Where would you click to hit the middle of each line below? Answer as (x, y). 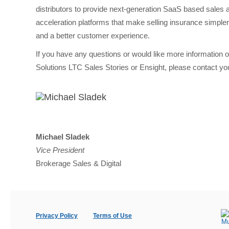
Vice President (60, 150)
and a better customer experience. (93, 36)
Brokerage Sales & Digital (78, 163)
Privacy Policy (57, 216)
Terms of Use (112, 216)
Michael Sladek (63, 137)
